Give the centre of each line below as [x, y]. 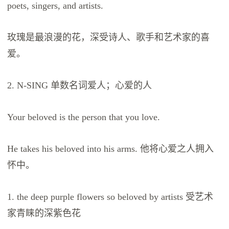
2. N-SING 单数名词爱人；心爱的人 [80, 86]
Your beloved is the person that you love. [84, 117]
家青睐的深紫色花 [44, 213]
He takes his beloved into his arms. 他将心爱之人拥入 [111, 149]
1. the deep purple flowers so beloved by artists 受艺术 [110, 197]
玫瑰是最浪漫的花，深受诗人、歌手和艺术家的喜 [109, 38]
